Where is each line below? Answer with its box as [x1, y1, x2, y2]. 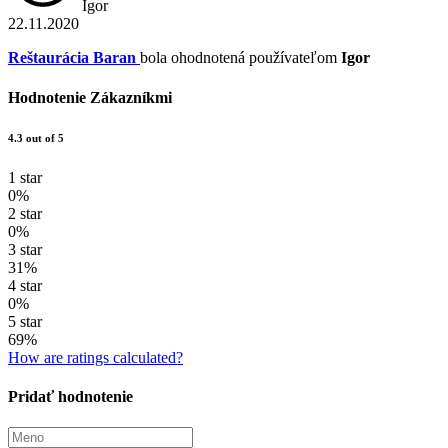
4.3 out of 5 [8, 131, 64, 144]
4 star [8, 276, 42, 294]
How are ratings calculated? [8, 348, 183, 366]
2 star [8, 204, 42, 222]
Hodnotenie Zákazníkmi [8, 88, 172, 106]
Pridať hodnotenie [8, 387, 133, 405]
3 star [8, 240, 42, 258]
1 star [8, 168, 42, 186]
